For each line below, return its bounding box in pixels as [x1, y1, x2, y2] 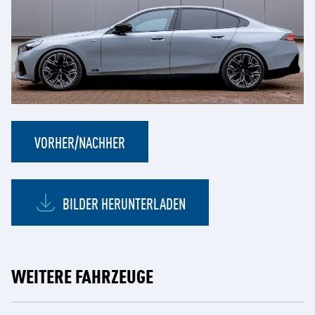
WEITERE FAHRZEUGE [11, 262, 153, 289]
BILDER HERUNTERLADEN [63, 192, 186, 213]
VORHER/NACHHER [34, 131, 125, 153]
